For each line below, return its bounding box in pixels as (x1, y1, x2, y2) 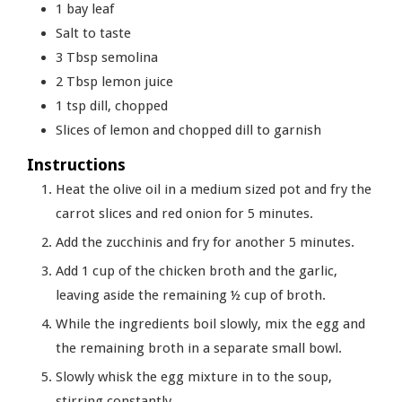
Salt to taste (56, 24, 131, 41)
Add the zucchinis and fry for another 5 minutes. (56, 233, 354, 250)
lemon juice (101, 73, 173, 90)
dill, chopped (90, 97, 168, 114)
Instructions (27, 154, 126, 174)
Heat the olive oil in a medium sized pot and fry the (56, 180, 371, 197)
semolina (101, 48, 158, 66)
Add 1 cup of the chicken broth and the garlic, (56, 262, 337, 279)
